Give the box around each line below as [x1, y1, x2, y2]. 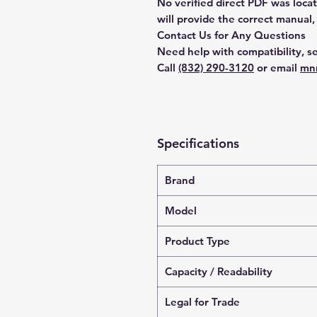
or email [254, 61, 300, 74]
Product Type [165, 234, 230, 248]
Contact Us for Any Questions [157, 28, 306, 42]
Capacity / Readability [165, 265, 272, 278]
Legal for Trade [165, 295, 240, 309]
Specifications [157, 135, 239, 151]
